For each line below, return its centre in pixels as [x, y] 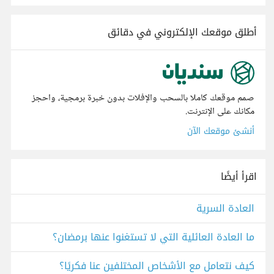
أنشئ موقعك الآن [221, 131]
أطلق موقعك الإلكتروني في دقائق [182, 32]
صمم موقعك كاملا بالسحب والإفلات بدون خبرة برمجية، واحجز [143, 98]
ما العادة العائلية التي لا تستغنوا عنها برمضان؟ [154, 237]
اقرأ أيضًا [239, 177]
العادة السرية [225, 209]
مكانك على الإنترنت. [220, 112]
